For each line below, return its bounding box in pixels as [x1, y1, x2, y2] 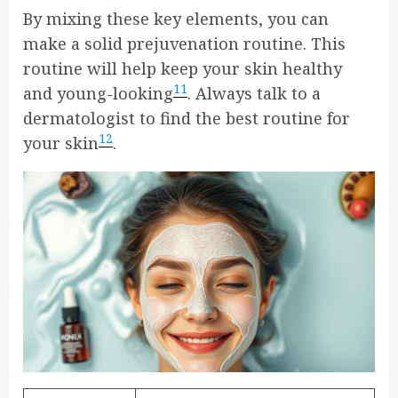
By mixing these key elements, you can [23, 8, 329, 29]
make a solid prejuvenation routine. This [23, 33, 346, 54]
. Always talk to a [187, 83, 321, 104]
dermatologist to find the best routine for [23, 107, 350, 129]
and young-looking [23, 83, 173, 104]
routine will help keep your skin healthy [23, 58, 342, 79]
